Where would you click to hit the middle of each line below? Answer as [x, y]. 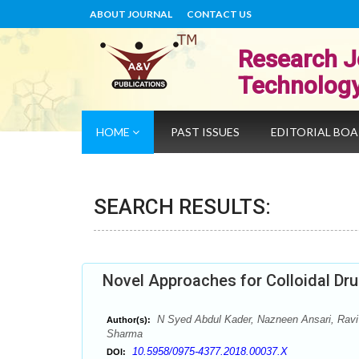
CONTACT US [219, 14]
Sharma [125, 334]
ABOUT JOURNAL [131, 14]
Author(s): [129, 320]
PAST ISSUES [205, 132]
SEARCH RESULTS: [182, 207]
